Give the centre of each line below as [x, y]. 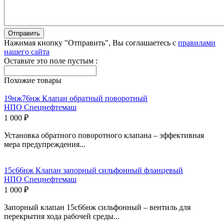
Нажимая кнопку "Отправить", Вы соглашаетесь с [91, 42]
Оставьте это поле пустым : [51, 60]
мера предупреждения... [45, 144]
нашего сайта [27, 51]
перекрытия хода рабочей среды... [62, 216]
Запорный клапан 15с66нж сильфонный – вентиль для [97, 207]
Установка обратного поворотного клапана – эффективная [104, 135]
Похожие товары [33, 80]
